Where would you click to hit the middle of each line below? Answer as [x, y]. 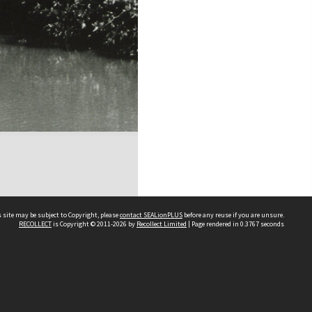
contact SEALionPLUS [151, 215]
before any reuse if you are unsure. [233, 215]
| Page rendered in [213, 224]
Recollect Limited [162, 224]
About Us [148, 281]
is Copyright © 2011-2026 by [94, 224]
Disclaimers [153, 299]
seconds [272, 224]
